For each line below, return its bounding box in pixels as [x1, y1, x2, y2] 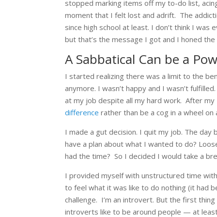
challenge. [65, 194, 100, 204]
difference [65, 107, 99, 117]
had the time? [65, 151, 113, 161]
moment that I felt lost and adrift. [65, 10, 178, 20]
